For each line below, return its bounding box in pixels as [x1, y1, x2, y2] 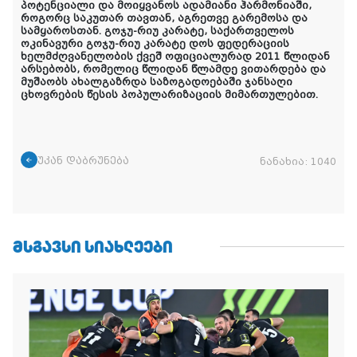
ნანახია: [260, 156, 311, 168]
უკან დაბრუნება [37, 155, 129, 167]
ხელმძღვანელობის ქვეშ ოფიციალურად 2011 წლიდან [21, 51, 330, 63]
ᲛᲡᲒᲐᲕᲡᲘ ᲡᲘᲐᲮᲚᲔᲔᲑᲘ [13, 236, 173, 258]
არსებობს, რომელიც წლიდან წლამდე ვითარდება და [21, 64, 326, 76]
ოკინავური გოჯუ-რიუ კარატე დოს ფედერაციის [21, 38, 289, 50]
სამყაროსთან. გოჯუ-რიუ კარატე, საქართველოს [21, 25, 294, 37]
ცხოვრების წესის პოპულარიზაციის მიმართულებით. [21, 89, 318, 101]
